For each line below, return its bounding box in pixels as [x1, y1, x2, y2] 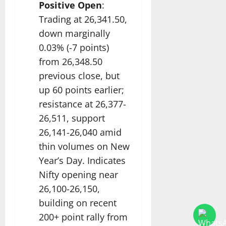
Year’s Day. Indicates [39, 154, 126, 167]
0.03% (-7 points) [39, 41, 109, 54]
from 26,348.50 [39, 55, 102, 68]
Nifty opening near [39, 168, 118, 181]
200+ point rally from [39, 211, 128, 223]
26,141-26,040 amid [39, 126, 122, 139]
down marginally [39, 27, 110, 40]
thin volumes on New [39, 140, 130, 153]
